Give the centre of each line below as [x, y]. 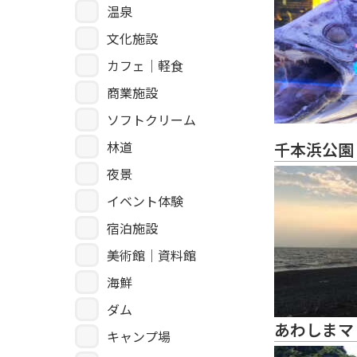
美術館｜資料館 [151, 255]
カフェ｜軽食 [145, 66]
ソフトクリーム [151, 120]
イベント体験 [145, 201]
